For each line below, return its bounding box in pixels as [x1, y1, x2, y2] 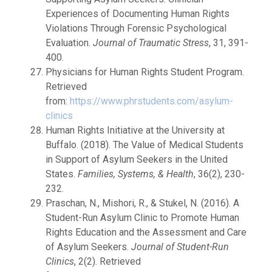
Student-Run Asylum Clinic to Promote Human [46, 212, 239, 223]
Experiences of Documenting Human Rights [46, 8, 229, 19]
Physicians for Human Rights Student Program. [46, 66, 244, 78]
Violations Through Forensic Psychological [46, 22, 226, 34]
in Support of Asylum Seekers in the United [46, 154, 228, 165]
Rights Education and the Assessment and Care [46, 226, 246, 238]
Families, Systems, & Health [78, 168, 194, 180]
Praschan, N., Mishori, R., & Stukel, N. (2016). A [46, 197, 239, 209]
